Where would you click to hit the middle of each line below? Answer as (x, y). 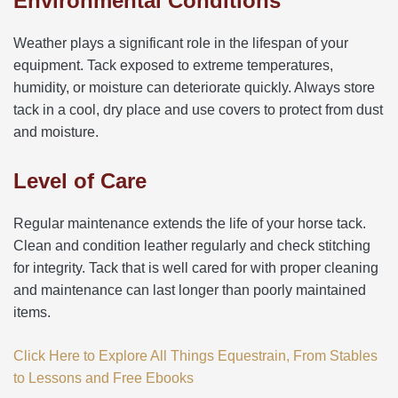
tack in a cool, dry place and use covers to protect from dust (198, 109)
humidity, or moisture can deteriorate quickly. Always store (194, 87)
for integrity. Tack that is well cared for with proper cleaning (196, 267)
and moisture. (56, 131)
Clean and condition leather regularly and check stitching (192, 245)
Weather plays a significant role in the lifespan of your (181, 43)
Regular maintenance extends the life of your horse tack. (190, 223)
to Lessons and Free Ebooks (103, 378)
